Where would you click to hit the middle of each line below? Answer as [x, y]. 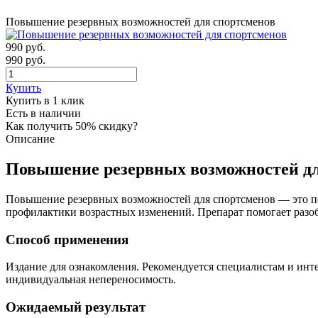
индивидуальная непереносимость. [91, 280]
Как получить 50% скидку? [72, 126]
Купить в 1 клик [45, 100]
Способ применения [67, 239]
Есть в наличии [43, 113]
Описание [30, 139]
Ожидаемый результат [76, 307]
